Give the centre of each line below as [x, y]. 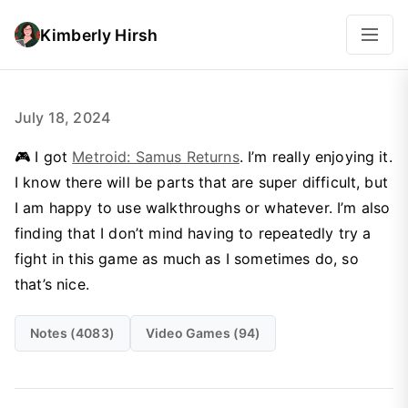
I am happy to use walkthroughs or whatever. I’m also [203, 208]
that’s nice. [52, 284]
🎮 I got [44, 157]
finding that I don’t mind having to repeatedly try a [193, 233]
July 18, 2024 [63, 117]
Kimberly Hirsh [99, 35]
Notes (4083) [72, 333]
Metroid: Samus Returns [156, 157]
